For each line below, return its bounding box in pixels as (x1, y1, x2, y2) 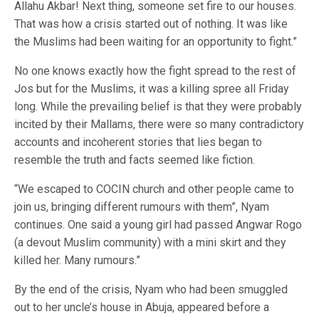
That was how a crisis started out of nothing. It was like (14, 17, 288, 31)
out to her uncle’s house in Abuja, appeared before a (14, 300, 269, 314)
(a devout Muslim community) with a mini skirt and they (14, 236, 286, 249)
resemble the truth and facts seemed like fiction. (14, 153, 255, 167)
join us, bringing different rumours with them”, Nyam (14, 200, 269, 214)
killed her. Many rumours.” (14, 253, 140, 267)
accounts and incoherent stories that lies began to (14, 135, 262, 149)
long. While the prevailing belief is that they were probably (14, 100, 302, 113)
